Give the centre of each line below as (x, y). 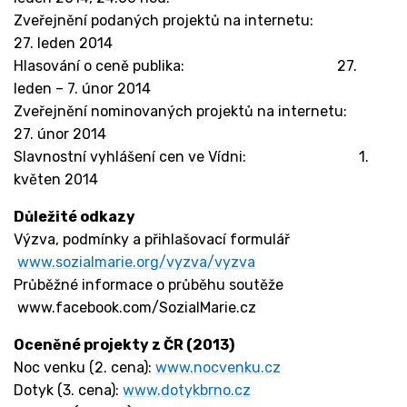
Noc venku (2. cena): (84, 368)
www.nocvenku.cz (218, 368)
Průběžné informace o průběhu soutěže (159, 285)
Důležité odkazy (74, 217)
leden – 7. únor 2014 (82, 89)
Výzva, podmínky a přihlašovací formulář (164, 240)
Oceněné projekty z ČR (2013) (124, 345)
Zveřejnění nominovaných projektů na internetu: (199, 112)
